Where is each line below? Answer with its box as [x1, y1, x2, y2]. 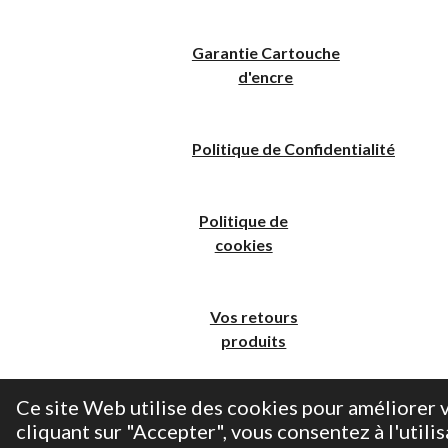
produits [221, 331, 287, 350]
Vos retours [209, 307, 298, 326]
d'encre [238, 67, 294, 86]
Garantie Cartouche [191, 43, 340, 62]
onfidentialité [294, 139, 395, 158]
